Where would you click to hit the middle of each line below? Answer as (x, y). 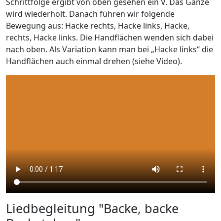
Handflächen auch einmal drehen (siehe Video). (94, 61)
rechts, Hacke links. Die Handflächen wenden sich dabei (110, 37)
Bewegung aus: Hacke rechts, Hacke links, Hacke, (98, 26)
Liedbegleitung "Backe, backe (92, 208)
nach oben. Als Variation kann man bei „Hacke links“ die (110, 49)
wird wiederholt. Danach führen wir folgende (90, 14)
